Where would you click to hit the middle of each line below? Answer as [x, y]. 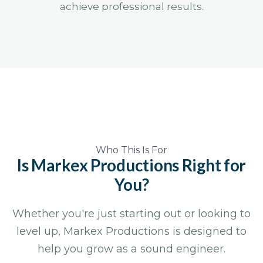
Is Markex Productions [99, 165]
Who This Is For [131, 150]
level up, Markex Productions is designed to [131, 232]
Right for [214, 165]
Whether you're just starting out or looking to [131, 214]
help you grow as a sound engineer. [131, 249]
